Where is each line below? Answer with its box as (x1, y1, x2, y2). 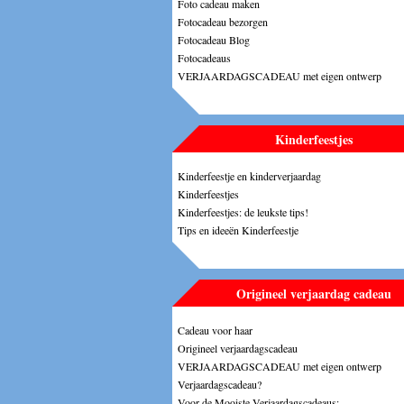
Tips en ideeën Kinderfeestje (178, 222, 298, 237)
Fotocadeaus (178, 50, 231, 65)
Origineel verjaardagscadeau (178, 340, 298, 355)
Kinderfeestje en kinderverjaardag (178, 168, 321, 183)
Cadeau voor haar (178, 322, 252, 337)
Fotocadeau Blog (178, 32, 250, 47)
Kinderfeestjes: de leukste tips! (178, 204, 308, 219)
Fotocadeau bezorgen (178, 14, 268, 29)
